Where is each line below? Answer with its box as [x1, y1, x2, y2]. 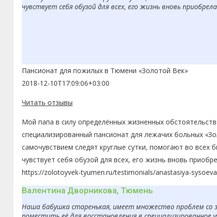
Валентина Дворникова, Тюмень [22, 186, 153, 196]
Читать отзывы [22, 98, 73, 108]
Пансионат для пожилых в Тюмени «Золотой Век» [22, 66, 188, 76]
